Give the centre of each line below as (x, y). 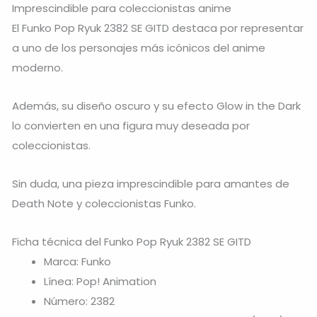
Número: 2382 (79, 301)
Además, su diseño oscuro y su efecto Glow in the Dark (156, 105)
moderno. (38, 67)
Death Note (43, 204)
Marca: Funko (77, 262)
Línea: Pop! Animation (100, 282)
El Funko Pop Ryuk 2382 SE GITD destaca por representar (158, 28)
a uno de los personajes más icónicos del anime (139, 47)
